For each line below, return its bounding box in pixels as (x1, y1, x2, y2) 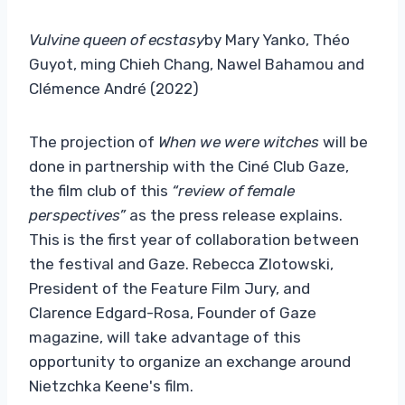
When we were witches (158, 132, 319, 151)
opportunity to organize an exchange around (29, 352, 351, 371)
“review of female (168, 181, 295, 200)
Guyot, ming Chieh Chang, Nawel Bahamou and (29, 54, 364, 73)
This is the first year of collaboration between (29, 230, 359, 249)
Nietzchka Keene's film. (29, 376, 193, 395)
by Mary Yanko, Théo (204, 30, 350, 49)
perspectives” (29, 205, 126, 224)
